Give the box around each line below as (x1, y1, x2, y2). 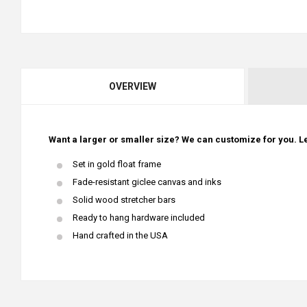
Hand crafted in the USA (73, 230, 168, 241)
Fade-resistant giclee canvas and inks (73, 176, 221, 187)
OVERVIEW (108, 80, 156, 92)
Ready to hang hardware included (73, 212, 205, 223)
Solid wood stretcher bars (73, 194, 175, 205)
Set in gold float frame (73, 158, 161, 169)
